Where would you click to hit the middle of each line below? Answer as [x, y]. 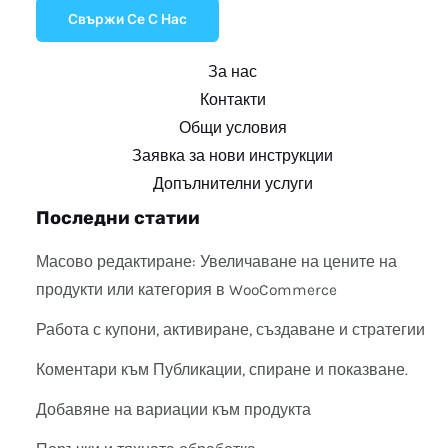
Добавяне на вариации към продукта [173, 410]
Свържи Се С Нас [127, 19]
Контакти [232, 99]
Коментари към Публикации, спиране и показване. [221, 370]
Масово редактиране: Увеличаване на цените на [216, 262]
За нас [233, 71]
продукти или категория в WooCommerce [186, 290]
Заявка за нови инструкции [233, 155]
